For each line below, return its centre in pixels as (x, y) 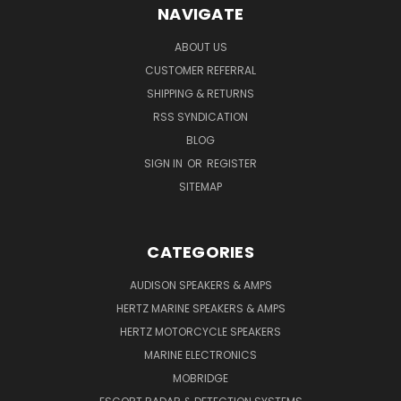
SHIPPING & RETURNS (200, 93)
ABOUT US (200, 47)
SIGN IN (165, 163)
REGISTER (232, 163)
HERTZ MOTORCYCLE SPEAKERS (200, 331)
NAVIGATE (200, 13)
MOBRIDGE (200, 378)
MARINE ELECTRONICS (200, 354)
